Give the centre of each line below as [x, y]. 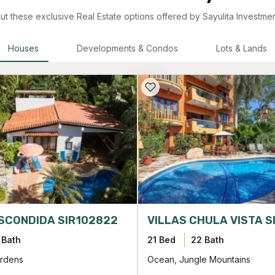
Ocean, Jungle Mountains [199, 260]
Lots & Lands [242, 48]
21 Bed [161, 240]
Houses [23, 48]
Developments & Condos [127, 48]
